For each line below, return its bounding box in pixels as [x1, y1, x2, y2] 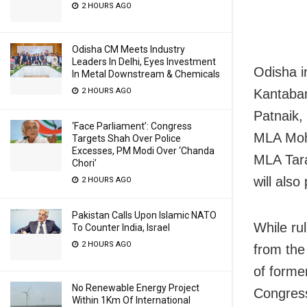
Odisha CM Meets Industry [72, 44, 185, 55]
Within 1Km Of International [72, 295, 191, 306]
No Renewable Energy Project [72, 282, 199, 293]
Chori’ [72, 158, 97, 169]
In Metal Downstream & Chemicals [72, 69, 220, 79]
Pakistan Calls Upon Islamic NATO [72, 210, 217, 221]
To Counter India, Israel [72, 222, 170, 233]
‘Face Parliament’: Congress [72, 121, 192, 132]
